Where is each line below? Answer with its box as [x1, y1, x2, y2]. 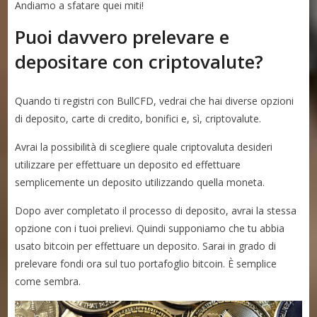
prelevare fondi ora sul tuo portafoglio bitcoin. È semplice [15, 256, 277, 270]
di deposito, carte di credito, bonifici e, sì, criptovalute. [15, 111, 262, 125]
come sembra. [15, 274, 81, 288]
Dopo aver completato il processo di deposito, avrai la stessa [15, 203, 297, 217]
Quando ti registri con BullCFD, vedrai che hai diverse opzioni [15, 93, 294, 108]
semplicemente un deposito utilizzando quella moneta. [15, 175, 265, 189]
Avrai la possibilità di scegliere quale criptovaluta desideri [15, 139, 273, 154]
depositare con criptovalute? [15, 48, 264, 74]
